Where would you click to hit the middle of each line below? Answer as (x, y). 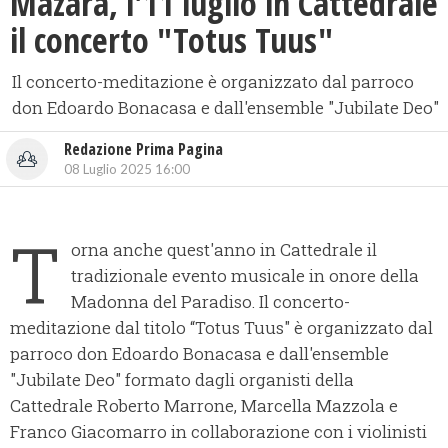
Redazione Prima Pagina (143, 149)
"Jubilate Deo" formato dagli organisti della (182, 380)
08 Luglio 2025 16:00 (127, 169)
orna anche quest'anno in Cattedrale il (224, 250)
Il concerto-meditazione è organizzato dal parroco (213, 82)
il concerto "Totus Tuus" (171, 40)
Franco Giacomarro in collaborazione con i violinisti (218, 432)
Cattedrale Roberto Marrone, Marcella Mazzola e (204, 406)
